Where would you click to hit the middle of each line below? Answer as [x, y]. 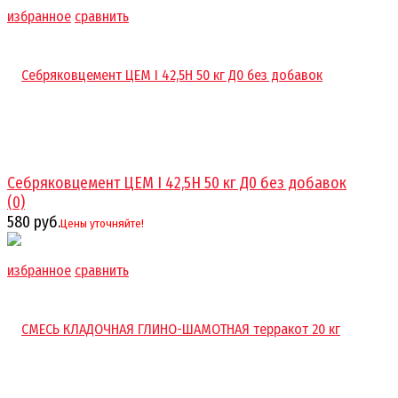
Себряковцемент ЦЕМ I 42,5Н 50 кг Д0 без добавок [177, 183]
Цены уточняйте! [102, 223]
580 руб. [34, 222]
